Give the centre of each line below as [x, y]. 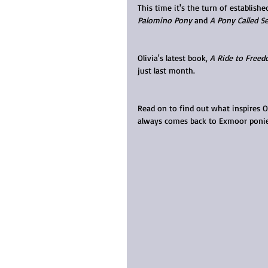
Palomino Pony [165, 20]
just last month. [166, 70]
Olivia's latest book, [174, 58]
